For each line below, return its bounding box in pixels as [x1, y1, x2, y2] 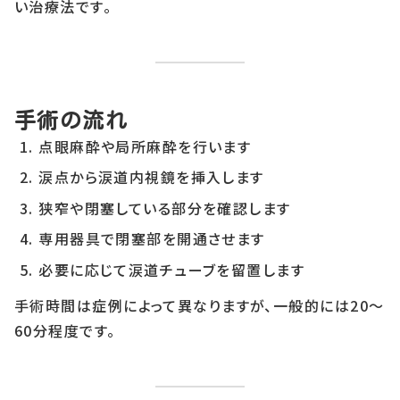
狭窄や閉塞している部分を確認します [38, 196, 291, 219]
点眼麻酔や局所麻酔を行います [38, 135, 252, 157]
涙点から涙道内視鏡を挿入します [38, 166, 264, 188]
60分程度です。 [14, 319, 116, 341]
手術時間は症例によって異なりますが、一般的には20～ [14, 294, 385, 316]
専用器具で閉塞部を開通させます [38, 228, 265, 250]
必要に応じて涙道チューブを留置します [38, 258, 305, 280]
